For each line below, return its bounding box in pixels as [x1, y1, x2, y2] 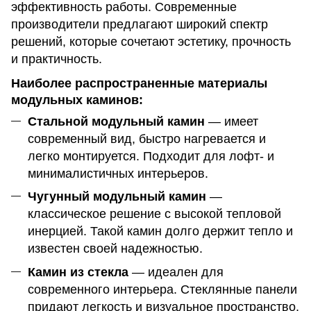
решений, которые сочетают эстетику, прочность [11, 35, 291, 49]
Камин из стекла [28, 264, 128, 279]
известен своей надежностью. [28, 242, 203, 256]
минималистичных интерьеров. [28, 167, 208, 181]
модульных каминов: [11, 93, 143, 108]
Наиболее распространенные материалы [11, 76, 267, 91]
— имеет [205, 115, 258, 129]
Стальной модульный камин [28, 115, 205, 129]
